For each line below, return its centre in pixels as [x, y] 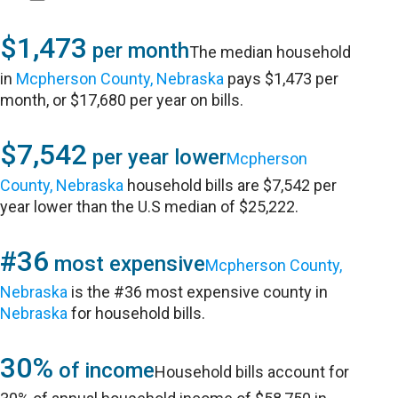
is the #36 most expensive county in [198, 292]
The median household [271, 52]
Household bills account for [252, 372]
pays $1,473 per [282, 79]
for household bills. [137, 313]
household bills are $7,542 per [231, 185]
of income [104, 370]
